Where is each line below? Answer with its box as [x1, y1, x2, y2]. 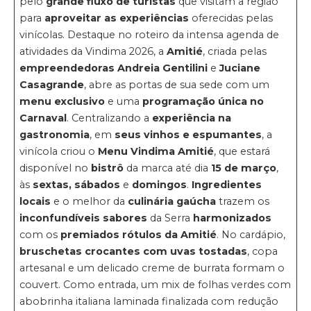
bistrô [91, 161, 124, 174]
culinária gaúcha [128, 194, 217, 208]
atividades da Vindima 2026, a [19, 44, 167, 58]
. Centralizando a [67, 111, 153, 124]
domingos [129, 178, 187, 191]
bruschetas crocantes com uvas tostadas [19, 244, 248, 258]
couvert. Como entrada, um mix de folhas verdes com [19, 278, 292, 291]
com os [19, 228, 61, 241]
